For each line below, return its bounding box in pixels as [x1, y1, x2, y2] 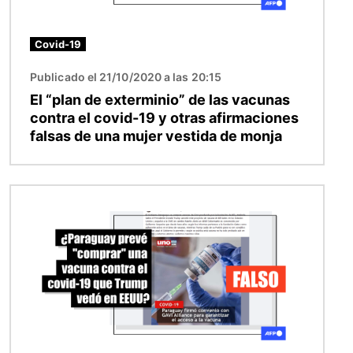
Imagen [10, 187, 56, 203]
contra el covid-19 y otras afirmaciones [30, 110, 299, 127]
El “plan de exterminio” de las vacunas [30, 91, 290, 109]
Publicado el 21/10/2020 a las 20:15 [30, 70, 221, 84]
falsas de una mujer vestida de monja [30, 128, 282, 145]
